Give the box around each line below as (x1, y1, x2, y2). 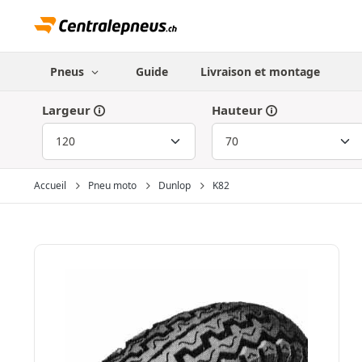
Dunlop (158, 179, 191, 192)
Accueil (34, 179, 66, 192)
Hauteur (212, 102, 263, 118)
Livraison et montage (200, 64, 320, 79)
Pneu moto (88, 179, 137, 192)
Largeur (42, 102, 90, 118)
